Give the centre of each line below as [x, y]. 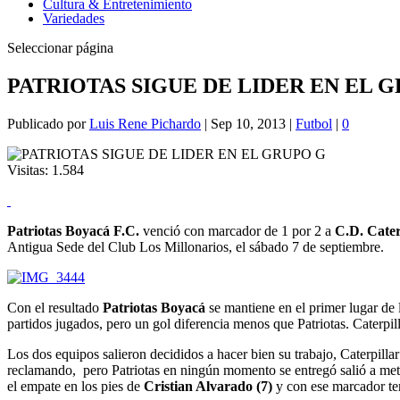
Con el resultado [55, 307]
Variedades [74, 18]
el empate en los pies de [75, 386]
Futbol [314, 123]
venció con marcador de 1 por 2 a [237, 230]
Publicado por [48, 123]
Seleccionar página [60, 48]
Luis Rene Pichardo [145, 123]
